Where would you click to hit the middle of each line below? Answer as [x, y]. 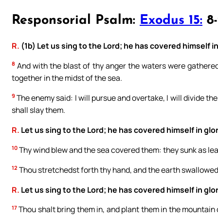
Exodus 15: [171, 20]
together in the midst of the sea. [67, 78]
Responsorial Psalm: [76, 20]
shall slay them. [38, 110]
